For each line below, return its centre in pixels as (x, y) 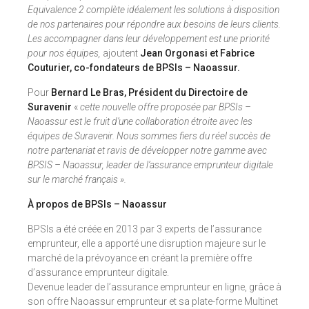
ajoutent (120, 53)
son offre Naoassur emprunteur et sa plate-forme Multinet (153, 301)
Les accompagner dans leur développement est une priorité (149, 39)
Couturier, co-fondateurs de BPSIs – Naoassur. (134, 68)
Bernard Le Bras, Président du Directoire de (149, 92)
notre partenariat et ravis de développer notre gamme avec (147, 150)
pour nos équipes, (64, 53)
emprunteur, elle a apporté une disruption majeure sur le (147, 243)
